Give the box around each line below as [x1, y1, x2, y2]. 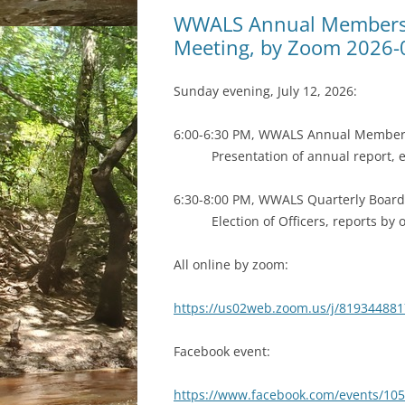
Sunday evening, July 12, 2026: [174, 82, 357, 99]
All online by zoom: [174, 256, 288, 273]
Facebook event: [174, 343, 270, 360]
